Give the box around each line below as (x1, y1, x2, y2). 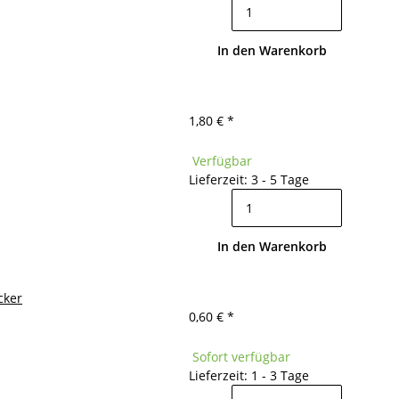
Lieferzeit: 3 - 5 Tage (189, 171, 309, 188)
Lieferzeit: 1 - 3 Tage (189, 367, 309, 384)
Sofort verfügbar (192, 348, 290, 365)
